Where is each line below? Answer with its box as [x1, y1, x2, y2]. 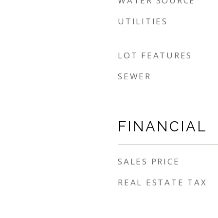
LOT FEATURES [118, 50, 192, 61]
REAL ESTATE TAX [118, 177, 207, 188]
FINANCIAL [118, 118, 207, 135]
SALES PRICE [118, 156, 180, 167]
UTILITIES [118, 16, 168, 27]
